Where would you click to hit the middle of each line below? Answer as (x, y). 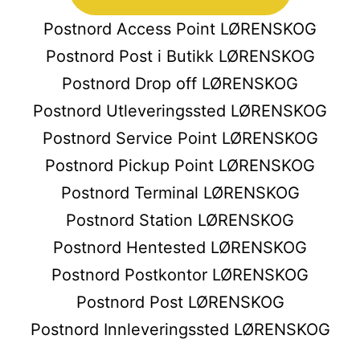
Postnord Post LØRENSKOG (180, 302)
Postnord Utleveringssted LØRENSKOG (180, 110)
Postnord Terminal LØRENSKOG (180, 192)
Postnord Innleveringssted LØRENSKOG (180, 329)
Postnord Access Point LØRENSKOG (180, 29)
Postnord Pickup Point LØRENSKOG (180, 165)
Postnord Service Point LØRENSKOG (180, 138)
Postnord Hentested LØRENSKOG (180, 247)
